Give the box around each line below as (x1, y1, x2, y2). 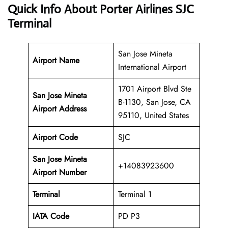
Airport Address (33, 103, 87, 115)
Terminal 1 (118, 188, 152, 201)
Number (59, 166, 87, 179)
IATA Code (33, 210, 69, 222)
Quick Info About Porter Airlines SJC (8, 2, 194, 17)
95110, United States (118, 109, 189, 122)
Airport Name (33, 54, 79, 67)
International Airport (118, 61, 186, 73)
